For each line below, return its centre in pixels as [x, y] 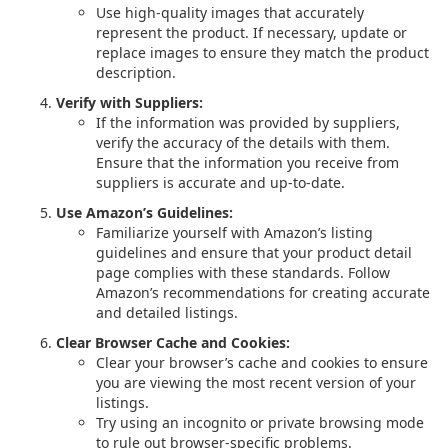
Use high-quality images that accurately [230, 12]
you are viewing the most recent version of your [256, 382]
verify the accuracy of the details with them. [243, 142]
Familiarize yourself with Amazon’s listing [234, 232]
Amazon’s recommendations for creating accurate [263, 292]
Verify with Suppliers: [129, 102]
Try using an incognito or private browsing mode [260, 422]
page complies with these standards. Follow [243, 272]
